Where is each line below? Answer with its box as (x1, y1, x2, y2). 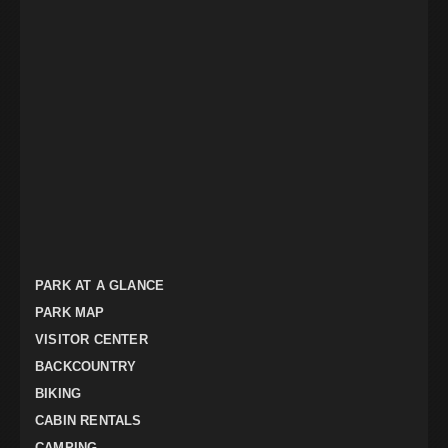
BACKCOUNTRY (35, 359, 137, 375)
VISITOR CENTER (35, 332, 148, 348)
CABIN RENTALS (35, 413, 142, 429)
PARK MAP (35, 305, 105, 321)
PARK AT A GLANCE (35, 278, 165, 294)
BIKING (35, 386, 82, 402)
